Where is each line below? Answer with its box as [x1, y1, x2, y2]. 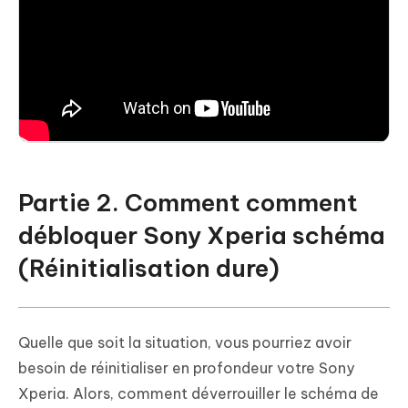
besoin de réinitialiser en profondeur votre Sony [18, 358, 354, 377]
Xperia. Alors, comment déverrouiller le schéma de [18, 383, 379, 403]
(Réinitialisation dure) [18, 252, 280, 283]
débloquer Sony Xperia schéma [18, 219, 385, 250]
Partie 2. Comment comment [18, 187, 358, 218]
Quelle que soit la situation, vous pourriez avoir [18, 332, 352, 352]
